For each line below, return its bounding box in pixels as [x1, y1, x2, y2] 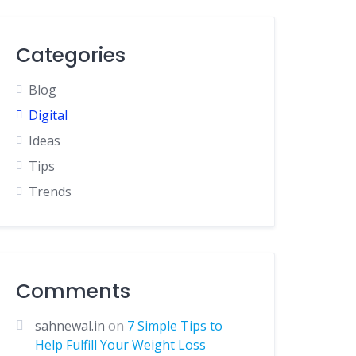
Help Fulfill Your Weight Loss [35, 336, 207, 354]
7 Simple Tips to [127, 317, 223, 335]
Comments [16, 277, 131, 305]
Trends [29, 183, 72, 200]
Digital [29, 106, 68, 124]
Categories [16, 41, 126, 69]
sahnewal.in [35, 317, 106, 335]
